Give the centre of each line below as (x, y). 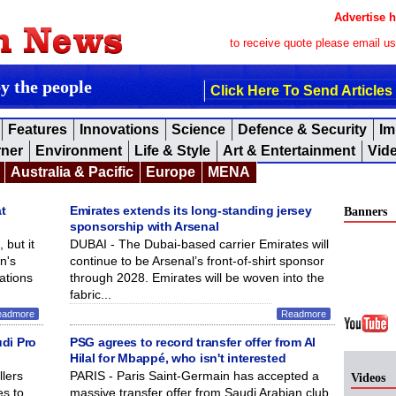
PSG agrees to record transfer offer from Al (193, 342)
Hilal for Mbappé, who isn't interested (178, 358)
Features (38, 129)
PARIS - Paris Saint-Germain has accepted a (194, 376)
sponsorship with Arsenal (145, 226)
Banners (366, 212)
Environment (79, 151)
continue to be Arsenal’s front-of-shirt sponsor (197, 261)
